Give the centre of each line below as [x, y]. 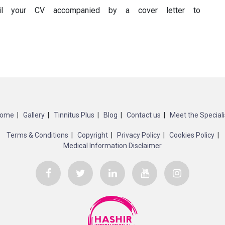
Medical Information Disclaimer [113, 146]
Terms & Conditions [37, 135]
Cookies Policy [192, 135]
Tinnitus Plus [74, 115]
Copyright [92, 135]
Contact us [143, 115]
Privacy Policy [138, 135]
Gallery [34, 115]
